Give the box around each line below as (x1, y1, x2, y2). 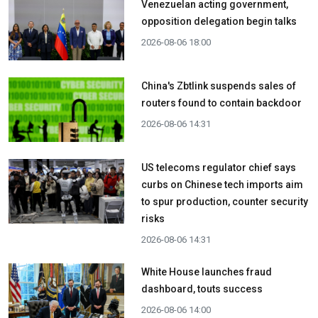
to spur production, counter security (141, 196, 308, 208)
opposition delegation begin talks (141, 15, 297, 27)
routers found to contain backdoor (141, 97, 302, 109)
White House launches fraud (141, 266, 272, 278)
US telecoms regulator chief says (141, 162, 296, 174)
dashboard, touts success (141, 283, 263, 295)
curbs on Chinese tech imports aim (141, 179, 303, 191)
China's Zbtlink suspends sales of (141, 80, 296, 92)
